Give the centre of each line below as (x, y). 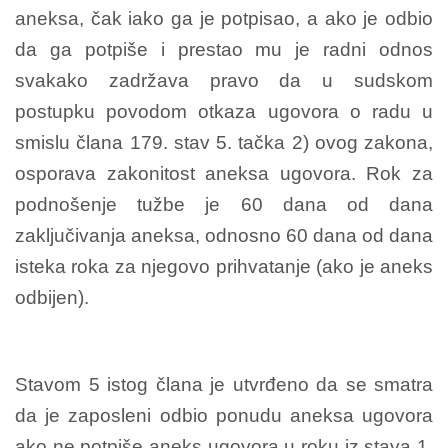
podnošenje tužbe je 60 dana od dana (224, 204)
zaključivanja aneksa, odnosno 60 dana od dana (224, 235)
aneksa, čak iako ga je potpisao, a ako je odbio (224, 18)
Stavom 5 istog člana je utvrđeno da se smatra (224, 384)
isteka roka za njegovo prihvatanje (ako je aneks (224, 266)
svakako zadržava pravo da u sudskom (224, 80)
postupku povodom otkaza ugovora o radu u (224, 111)
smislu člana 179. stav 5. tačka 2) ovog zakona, (224, 142)
